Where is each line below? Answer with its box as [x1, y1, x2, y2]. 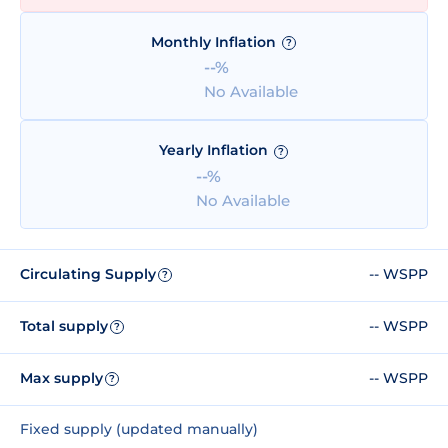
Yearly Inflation [158, 141, 272, 160]
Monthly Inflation [150, 33, 280, 52]
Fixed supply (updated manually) [20, 419, 258, 438]
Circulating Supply [20, 265, 156, 284]
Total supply [20, 317, 108, 336]
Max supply [20, 369, 103, 388]
